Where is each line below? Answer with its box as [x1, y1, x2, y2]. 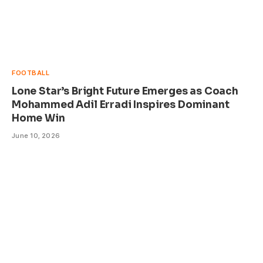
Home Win [12, 112, 65, 124]
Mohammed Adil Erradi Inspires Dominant [12, 98, 230, 111]
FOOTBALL [12, 68, 50, 77]
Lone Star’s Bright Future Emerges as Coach [12, 85, 238, 97]
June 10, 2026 [12, 131, 60, 140]
